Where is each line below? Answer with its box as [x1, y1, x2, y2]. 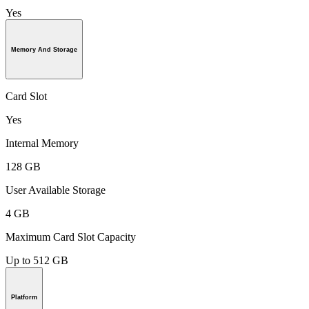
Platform [11, 294, 37, 301]
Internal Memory [6, 137, 79, 150]
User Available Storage [6, 184, 106, 197]
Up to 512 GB [6, 255, 68, 267]
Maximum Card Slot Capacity [6, 231, 136, 243]
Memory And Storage [11, 46, 77, 53]
